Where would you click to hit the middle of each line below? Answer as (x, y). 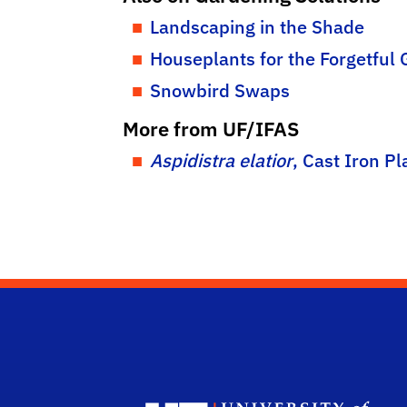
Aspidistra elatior (221, 160)
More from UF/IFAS (211, 129)
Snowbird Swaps (220, 90)
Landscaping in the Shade (257, 27)
